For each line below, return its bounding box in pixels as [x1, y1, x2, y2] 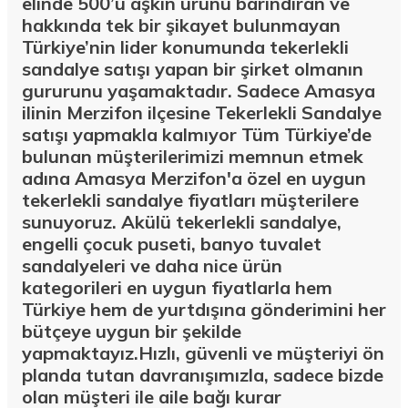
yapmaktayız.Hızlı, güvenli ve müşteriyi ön [22, 342, 384, 365]
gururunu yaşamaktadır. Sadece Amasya [22, 79, 375, 103]
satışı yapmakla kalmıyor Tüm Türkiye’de [22, 123, 372, 147]
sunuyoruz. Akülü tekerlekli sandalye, [22, 210, 342, 234]
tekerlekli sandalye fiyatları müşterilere [22, 189, 359, 212]
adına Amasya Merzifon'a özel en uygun [22, 167, 366, 190]
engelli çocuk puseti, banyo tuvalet [22, 232, 321, 256]
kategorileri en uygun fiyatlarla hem [22, 276, 332, 300]
